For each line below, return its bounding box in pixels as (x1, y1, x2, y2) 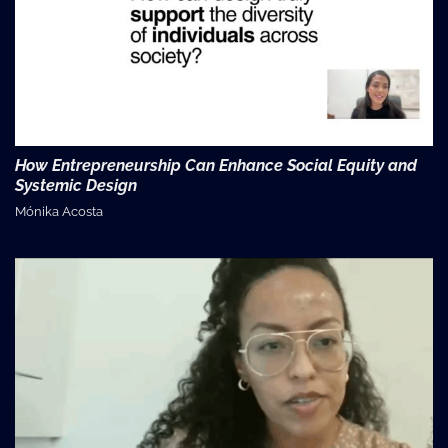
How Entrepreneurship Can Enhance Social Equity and (15, 156, 417, 176)
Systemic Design (15, 176, 137, 196)
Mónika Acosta (15, 204, 103, 220)
